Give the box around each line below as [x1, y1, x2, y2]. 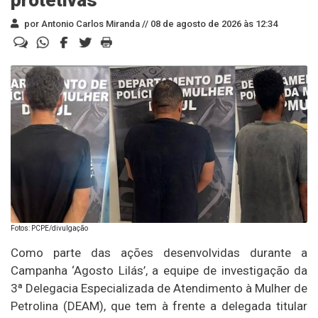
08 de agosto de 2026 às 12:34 [148, 18, 278, 29]
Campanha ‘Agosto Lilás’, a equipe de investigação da [11, 263, 307, 278]
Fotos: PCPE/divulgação [11, 224, 88, 232]
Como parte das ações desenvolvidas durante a [11, 245, 307, 260]
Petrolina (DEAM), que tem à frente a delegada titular [11, 298, 307, 313]
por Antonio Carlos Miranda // [22, 18, 148, 29]
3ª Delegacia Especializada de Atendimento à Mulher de [11, 280, 307, 295]
